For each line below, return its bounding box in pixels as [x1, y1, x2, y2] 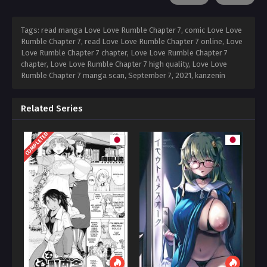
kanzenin [195, 70, 225, 80]
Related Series [21, 103, 83, 114]
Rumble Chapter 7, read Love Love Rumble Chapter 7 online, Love [21, 36, 243, 46]
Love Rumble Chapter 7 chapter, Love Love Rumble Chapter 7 [21, 48, 228, 57]
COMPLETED [23, 131, 50, 157]
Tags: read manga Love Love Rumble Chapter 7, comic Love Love [21, 25, 242, 35]
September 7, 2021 [128, 70, 191, 80]
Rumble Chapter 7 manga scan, [21, 70, 128, 80]
